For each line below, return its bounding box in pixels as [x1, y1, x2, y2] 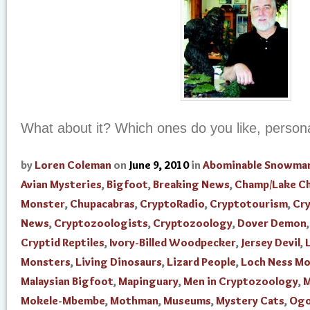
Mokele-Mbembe [21, 294, 105, 308]
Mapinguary [118, 275, 179, 289]
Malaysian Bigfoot [21, 275, 113, 289]
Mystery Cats [216, 294, 284, 308]
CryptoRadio [140, 197, 205, 211]
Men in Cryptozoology [183, 275, 298, 289]
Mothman [110, 294, 158, 308]
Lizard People [167, 255, 236, 269]
